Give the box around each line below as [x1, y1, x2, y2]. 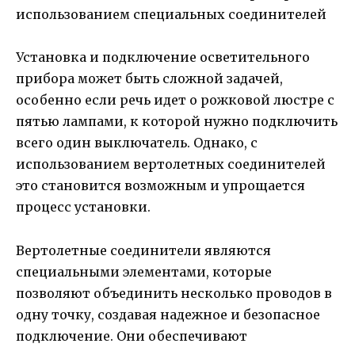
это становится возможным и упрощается [16, 177, 305, 194]
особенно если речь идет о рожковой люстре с [16, 92, 334, 109]
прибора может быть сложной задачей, [16, 71, 283, 87]
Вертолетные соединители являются [16, 242, 271, 258]
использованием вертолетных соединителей [16, 156, 326, 173]
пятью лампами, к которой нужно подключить [16, 113, 338, 130]
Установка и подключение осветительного [16, 49, 310, 66]
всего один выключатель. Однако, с [16, 135, 258, 151]
